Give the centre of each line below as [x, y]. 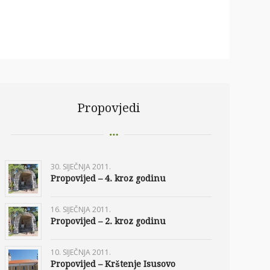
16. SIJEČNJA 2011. [81, 210]
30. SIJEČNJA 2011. [81, 167]
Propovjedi [108, 108]
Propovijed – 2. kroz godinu [108, 221]
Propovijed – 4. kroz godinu [108, 179]
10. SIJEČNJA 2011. [81, 253]
